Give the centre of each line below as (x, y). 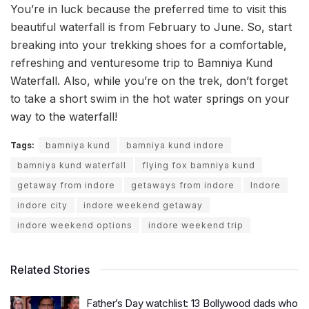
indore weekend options (75, 225)
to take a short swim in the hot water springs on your (150, 98)
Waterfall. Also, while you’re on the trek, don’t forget (149, 80)
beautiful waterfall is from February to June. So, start (151, 27)
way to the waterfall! (64, 116)
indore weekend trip (196, 225)
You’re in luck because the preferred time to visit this (149, 9)
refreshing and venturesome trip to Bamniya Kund (141, 62)
